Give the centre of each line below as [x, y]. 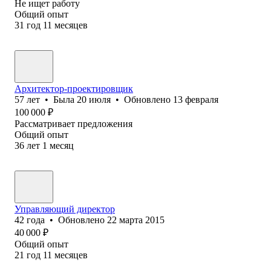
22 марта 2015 [136, 220]
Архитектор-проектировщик [74, 88]
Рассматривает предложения [73, 123]
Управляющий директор [65, 209]
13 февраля [196, 99]
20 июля [94, 99]
